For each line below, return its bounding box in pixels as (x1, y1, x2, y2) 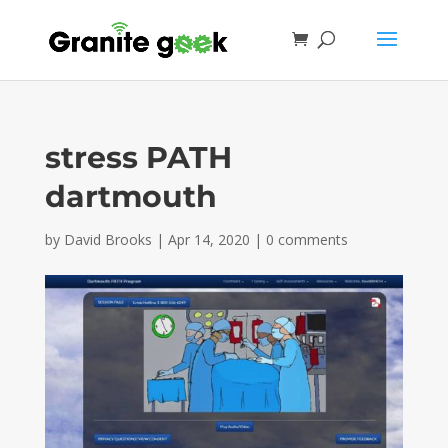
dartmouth (44, 178, 217, 215)
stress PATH (44, 139, 232, 176)
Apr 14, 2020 (167, 230, 250, 249)
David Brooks (63, 230, 152, 249)
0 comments (265, 230, 348, 249)
